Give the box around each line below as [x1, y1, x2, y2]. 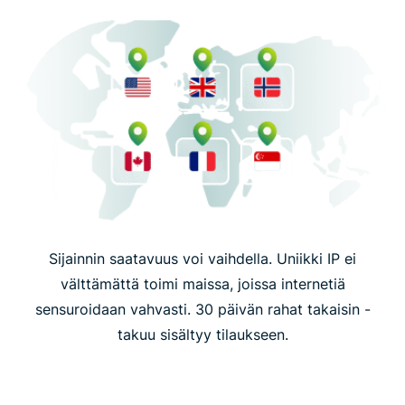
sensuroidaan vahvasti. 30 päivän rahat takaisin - [34, 299, 371, 318]
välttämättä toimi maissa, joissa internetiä [60, 274, 345, 293]
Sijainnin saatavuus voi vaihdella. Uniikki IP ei [49, 249, 356, 268]
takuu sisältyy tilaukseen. [117, 325, 288, 344]
